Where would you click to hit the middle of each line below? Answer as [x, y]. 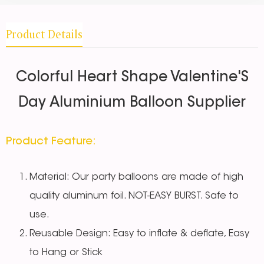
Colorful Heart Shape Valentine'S [132, 78]
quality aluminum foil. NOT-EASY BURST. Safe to [134, 197]
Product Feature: [52, 142]
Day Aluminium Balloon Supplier [132, 103]
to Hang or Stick [66, 253]
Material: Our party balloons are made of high [136, 178]
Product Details [44, 34]
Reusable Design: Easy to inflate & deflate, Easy [139, 234]
